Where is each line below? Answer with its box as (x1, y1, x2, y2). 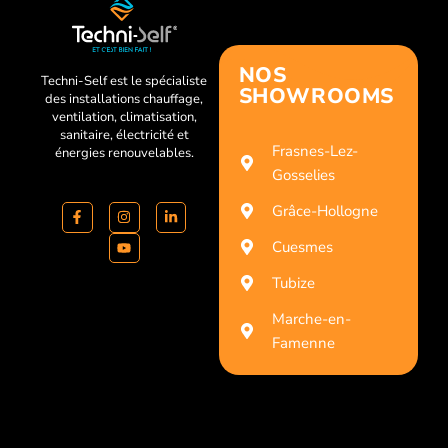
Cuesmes (271, 236, 333, 257)
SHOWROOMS (238, 81, 394, 110)
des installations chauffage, (45, 89, 204, 108)
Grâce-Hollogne (271, 200, 378, 221)
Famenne (271, 332, 335, 353)
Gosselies (271, 164, 335, 185)
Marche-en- (271, 308, 351, 329)
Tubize (271, 272, 315, 293)
